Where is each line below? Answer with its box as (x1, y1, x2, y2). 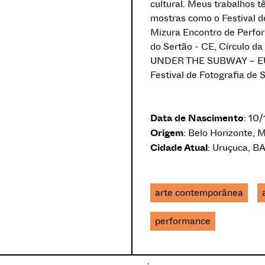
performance (155, 214, 211, 227)
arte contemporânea (155, 186, 243, 199)
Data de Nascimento (150, 110, 244, 125)
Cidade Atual (150, 140, 208, 154)
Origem (150, 125, 183, 140)
